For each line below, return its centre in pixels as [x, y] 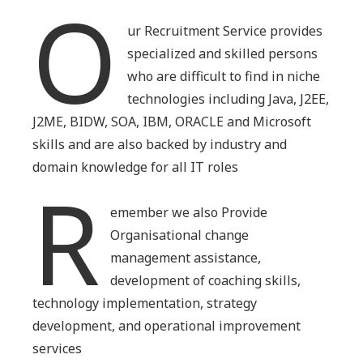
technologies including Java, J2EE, [228, 98]
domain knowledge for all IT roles [135, 167]
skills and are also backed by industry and [160, 144]
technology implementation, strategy [145, 303]
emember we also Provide [189, 212]
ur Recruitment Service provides [225, 30]
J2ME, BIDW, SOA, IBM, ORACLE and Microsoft [172, 121]
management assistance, [186, 257]
